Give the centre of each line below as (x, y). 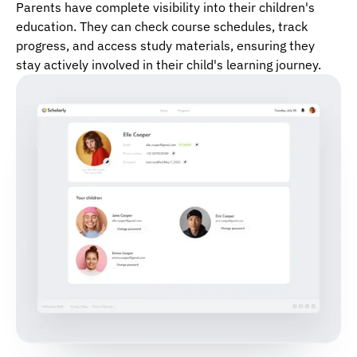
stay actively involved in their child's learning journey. (169, 65)
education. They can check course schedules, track (162, 27)
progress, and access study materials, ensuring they (165, 46)
